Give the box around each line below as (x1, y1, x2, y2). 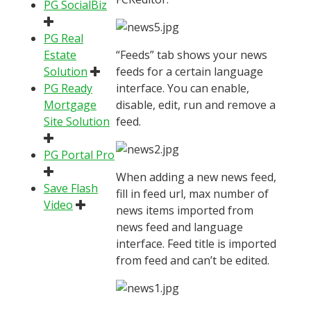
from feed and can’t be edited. (116, 252, 269, 268)
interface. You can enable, (116, 80, 249, 96)
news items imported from (116, 202, 253, 218)
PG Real (44, 30, 83, 46)
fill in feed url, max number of (116, 185, 269, 201)
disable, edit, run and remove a (116, 96, 276, 112)
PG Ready (44, 80, 92, 96)
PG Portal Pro (44, 146, 115, 162)
